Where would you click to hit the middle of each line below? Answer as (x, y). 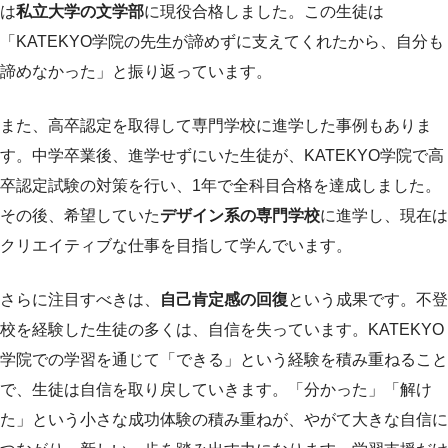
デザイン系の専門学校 (240, 215)
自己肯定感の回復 (224, 299)
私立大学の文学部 (80, 11)
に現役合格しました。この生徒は (264, 11)
